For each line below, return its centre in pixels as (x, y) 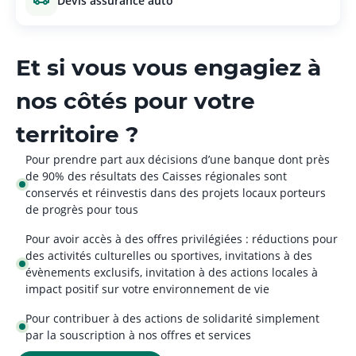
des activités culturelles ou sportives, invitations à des (169, 255)
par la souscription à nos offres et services (138, 335)
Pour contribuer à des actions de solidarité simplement (172, 318)
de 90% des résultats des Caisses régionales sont (156, 176)
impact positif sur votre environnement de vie (147, 289)
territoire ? (77, 134)
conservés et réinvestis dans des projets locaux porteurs (176, 193)
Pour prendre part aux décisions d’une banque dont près (178, 159)
